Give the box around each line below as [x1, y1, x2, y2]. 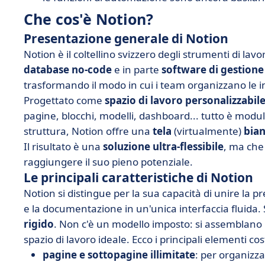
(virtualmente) [172, 124, 244, 138]
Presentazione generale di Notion [24, 30, 228, 47]
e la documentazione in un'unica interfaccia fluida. [24, 202, 263, 215]
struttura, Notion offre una [24, 124, 153, 138]
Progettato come [24, 93, 105, 107]
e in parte [112, 63, 161, 76]
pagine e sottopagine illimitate [43, 248, 195, 261]
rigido [24, 217, 54, 231]
